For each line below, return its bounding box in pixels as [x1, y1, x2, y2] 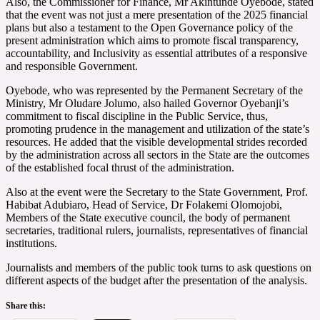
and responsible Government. [6, 59, 138, 72]
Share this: [6, 300, 46, 311]
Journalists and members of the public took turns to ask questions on [6, 261, 311, 274]
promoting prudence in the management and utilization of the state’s [6, 122, 309, 135]
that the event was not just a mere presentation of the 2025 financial [6, 8, 308, 21]
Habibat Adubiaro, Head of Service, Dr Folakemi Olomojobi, [6, 198, 282, 211]
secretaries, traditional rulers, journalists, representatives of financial [6, 224, 308, 236]
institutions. [6, 236, 57, 249]
